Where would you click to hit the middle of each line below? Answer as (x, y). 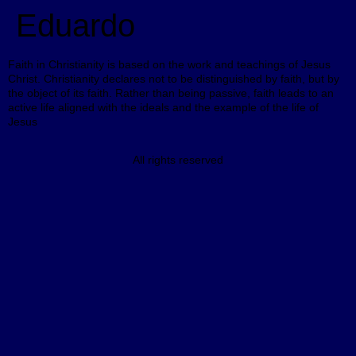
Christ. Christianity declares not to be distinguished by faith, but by (174, 79)
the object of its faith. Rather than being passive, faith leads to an (171, 93)
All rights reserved (178, 160)
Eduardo (75, 25)
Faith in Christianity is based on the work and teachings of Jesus (169, 64)
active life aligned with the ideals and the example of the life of (163, 107)
